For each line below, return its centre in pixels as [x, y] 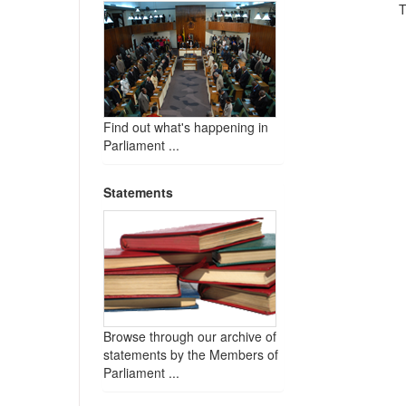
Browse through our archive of [190, 337]
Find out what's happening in [186, 127]
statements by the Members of [191, 355]
